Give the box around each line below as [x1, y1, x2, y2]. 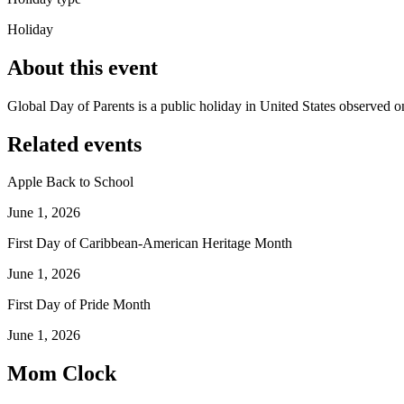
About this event [7, 55, 158, 79]
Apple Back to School [7, 174, 133, 190]
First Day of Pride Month [7, 297, 151, 313]
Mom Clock [7, 362, 116, 386]
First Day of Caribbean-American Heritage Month [7, 235, 292, 252]
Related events [7, 132, 142, 156]
